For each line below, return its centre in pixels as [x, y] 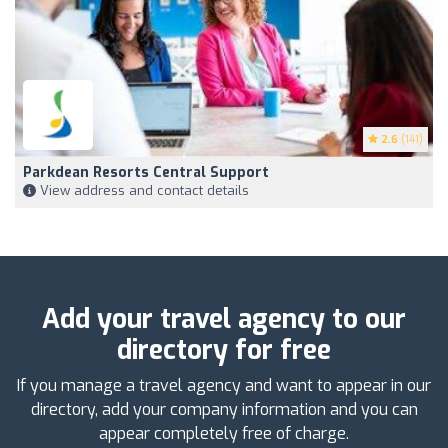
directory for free [224, 351]
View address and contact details [142, 191]
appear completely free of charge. [224, 434]
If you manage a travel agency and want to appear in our [224, 386]
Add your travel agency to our [224, 320]
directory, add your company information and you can [224, 410]
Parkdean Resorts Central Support [146, 173]
